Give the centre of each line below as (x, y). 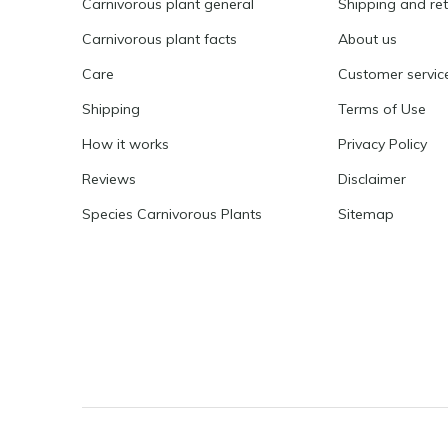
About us (368, 39)
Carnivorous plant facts (159, 39)
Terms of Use (382, 109)
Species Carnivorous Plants (172, 214)
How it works (125, 144)
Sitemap (366, 214)
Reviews (109, 179)
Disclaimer (372, 179)
